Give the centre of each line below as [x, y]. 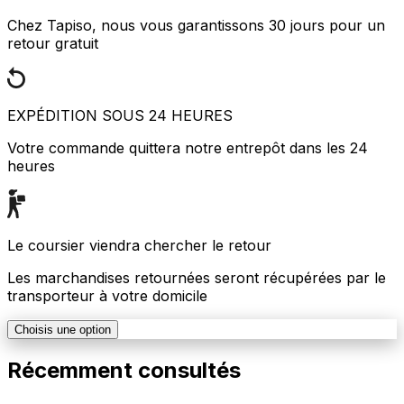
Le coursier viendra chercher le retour [139, 245]
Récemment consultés [124, 370]
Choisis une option [63, 329]
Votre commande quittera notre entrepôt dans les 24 [188, 147]
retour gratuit [53, 43]
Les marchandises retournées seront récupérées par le [197, 277]
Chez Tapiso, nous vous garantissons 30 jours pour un [196, 25]
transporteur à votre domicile [107, 295]
